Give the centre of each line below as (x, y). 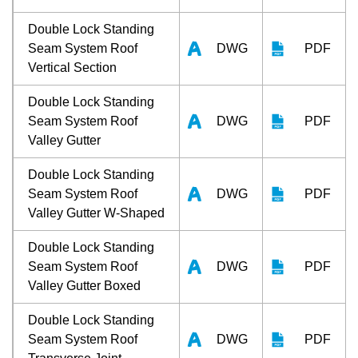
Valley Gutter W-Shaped (96, 213)
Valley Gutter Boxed (84, 285)
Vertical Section (72, 67)
